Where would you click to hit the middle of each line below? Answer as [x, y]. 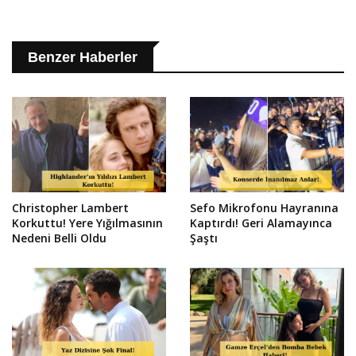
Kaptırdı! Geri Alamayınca [261, 222]
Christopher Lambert [70, 207]
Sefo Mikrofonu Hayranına [264, 207]
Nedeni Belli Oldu [59, 238]
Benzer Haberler [83, 57]
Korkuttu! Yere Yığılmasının [87, 222]
